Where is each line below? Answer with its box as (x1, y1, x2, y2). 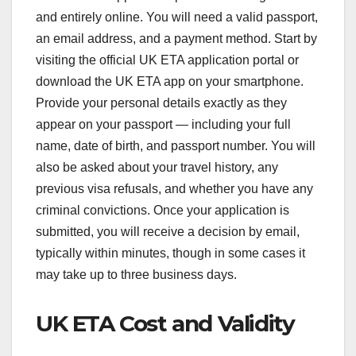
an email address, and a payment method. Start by (36, 32, 317, 46)
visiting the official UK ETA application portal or (36, 53, 299, 68)
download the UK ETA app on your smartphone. (36, 75, 304, 89)
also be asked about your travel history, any (36, 161, 278, 175)
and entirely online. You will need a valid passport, (36, 10, 318, 25)
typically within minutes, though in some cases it (36, 246, 305, 261)
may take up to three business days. (36, 268, 237, 282)
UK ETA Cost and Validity (36, 310, 295, 338)
